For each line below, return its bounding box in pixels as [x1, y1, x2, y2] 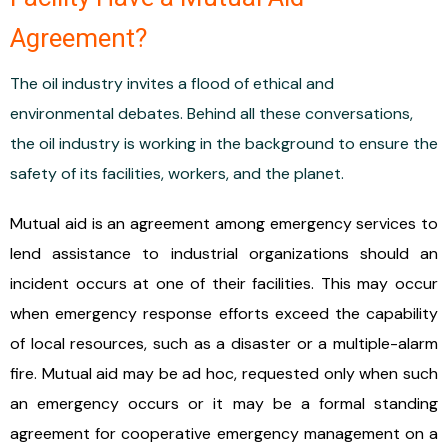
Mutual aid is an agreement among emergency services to [10, 213, 438, 235]
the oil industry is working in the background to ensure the [10, 133, 438, 155]
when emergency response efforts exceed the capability [10, 303, 438, 325]
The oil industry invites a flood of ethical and [10, 73, 334, 95]
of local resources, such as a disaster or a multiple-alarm [10, 333, 438, 355]
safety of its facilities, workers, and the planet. [10, 163, 344, 185]
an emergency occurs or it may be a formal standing [10, 393, 438, 415]
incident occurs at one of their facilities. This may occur [10, 273, 438, 295]
